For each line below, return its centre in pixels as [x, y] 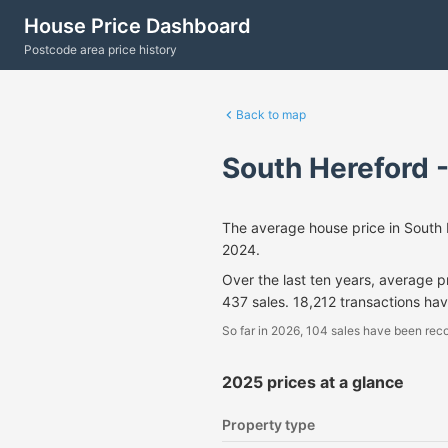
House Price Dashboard [137, 25]
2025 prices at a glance [313, 382]
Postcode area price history [100, 49]
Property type [268, 424]
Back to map [271, 114]
